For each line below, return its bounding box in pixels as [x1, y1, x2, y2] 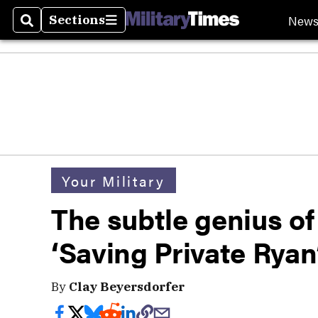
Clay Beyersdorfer [69, 278, 185, 295]
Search [21, 20, 67, 37]
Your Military [62, 170, 165, 191]
